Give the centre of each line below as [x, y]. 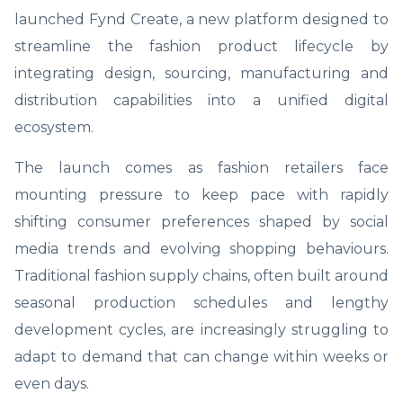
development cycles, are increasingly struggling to [201, 329]
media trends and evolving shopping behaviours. [201, 248]
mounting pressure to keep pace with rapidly [201, 194]
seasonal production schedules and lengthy [201, 302]
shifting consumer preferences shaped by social [201, 221]
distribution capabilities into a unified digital [201, 100]
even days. [52, 383]
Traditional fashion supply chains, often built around [201, 275]
